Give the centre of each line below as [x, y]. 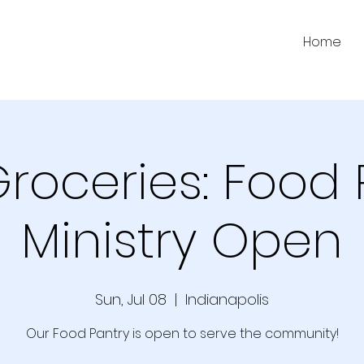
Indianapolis [227, 299]
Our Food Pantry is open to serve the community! [182, 333]
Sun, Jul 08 [131, 299]
